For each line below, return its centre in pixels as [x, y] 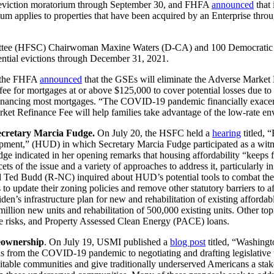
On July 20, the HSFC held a [155, 133]
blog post [188, 242]
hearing [227, 133]
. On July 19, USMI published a [107, 242]
